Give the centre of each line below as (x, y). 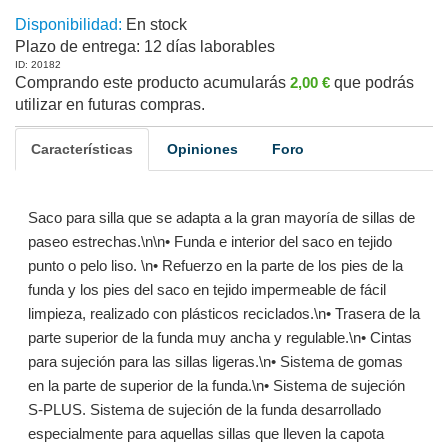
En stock (154, 24)
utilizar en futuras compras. (110, 104)
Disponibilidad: (68, 24)
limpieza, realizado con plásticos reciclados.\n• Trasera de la (223, 313)
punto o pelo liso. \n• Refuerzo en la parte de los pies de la (215, 265)
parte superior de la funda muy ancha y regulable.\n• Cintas (219, 337)
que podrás (374, 82)
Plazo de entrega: (77, 46)
